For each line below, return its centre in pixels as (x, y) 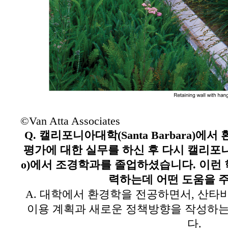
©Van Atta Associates (70, 121)
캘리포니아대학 (78, 135)
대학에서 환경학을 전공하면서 (115, 194)
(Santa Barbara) (156, 135)
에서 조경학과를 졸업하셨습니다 (111, 165)
